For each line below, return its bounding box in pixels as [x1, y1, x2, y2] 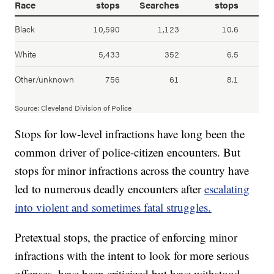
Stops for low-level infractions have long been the [15, 125, 245, 141]
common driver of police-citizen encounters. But [15, 144, 241, 160]
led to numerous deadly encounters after [15, 180, 205, 196]
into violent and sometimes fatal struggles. [15, 199, 212, 215]
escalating [204, 180, 250, 196]
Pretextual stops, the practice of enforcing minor [15, 229, 238, 245]
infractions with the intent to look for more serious [15, 247, 250, 263]
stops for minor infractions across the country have [15, 162, 250, 178]
